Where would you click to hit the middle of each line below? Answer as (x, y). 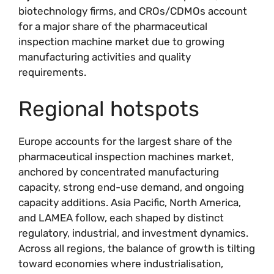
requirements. (52, 72)
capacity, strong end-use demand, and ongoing (131, 187)
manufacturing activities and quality (105, 57)
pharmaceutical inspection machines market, (126, 156)
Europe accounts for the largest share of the (125, 141)
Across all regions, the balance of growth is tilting (137, 248)
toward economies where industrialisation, (121, 263)
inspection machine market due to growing (121, 42)
